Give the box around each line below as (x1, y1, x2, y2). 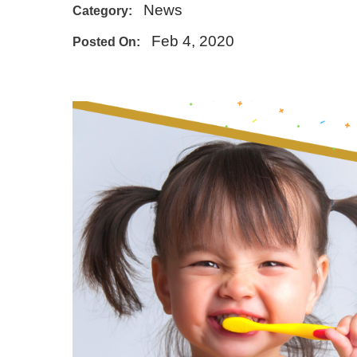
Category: (72, 3, 132, 18)
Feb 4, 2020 (151, 32, 234, 49)
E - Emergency (72, 14, 165, 30)
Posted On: (72, 34, 140, 49)
